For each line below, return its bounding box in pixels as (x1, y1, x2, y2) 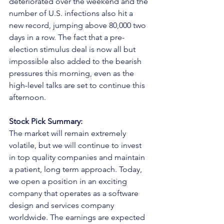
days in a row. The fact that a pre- (9, 32, 124, 42)
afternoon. (9, 92, 46, 102)
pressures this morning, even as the (9, 68, 136, 78)
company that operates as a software (9, 188, 140, 198)
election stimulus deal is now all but (9, 44, 137, 54)
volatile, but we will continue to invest (9, 140, 143, 150)
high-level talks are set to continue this (9, 80, 147, 90)
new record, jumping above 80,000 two (9, 20, 148, 30)
